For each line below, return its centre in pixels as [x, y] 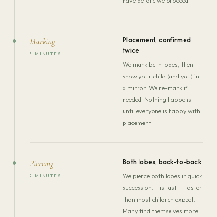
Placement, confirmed [157, 40]
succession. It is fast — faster [162, 187]
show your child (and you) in [161, 76]
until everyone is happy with [161, 111]
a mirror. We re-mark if [155, 87]
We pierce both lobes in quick [162, 176]
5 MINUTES [46, 54]
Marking [42, 42]
